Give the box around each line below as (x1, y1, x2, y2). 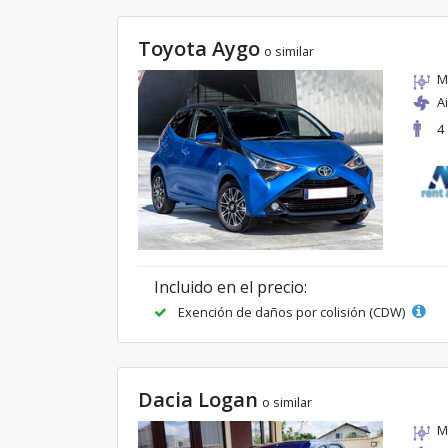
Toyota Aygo (138, 34, 260, 62)
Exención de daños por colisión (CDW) (175, 303, 408, 322)
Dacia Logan (138, 386, 258, 414)
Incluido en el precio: (154, 276, 307, 299)
